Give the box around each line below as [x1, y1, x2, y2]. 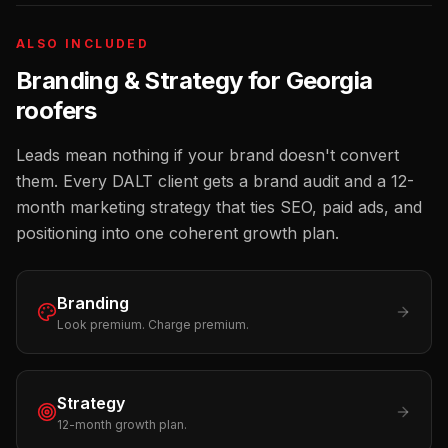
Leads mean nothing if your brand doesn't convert [16, 145, 399, 165]
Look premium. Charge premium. [57, 317, 249, 332]
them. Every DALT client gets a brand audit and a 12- [16, 171, 414, 191]
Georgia [285, 66, 373, 95]
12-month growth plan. [57, 417, 187, 432]
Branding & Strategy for [16, 66, 286, 95]
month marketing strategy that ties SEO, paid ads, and [16, 197, 422, 217]
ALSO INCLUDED [16, 36, 150, 51]
